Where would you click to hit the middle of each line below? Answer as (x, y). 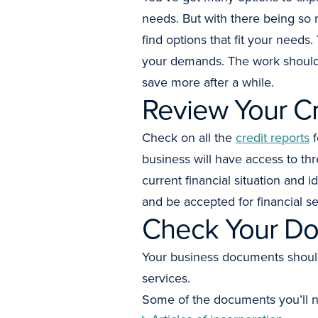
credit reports (273, 138)
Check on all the (189, 138)
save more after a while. (208, 82)
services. (166, 278)
